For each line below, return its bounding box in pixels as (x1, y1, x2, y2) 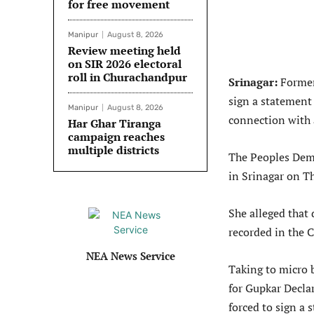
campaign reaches (68, 129, 165, 145)
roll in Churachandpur (68, 69, 187, 86)
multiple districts (68, 142, 159, 158)
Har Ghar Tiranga (68, 116, 161, 132)
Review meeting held (68, 43, 181, 59)
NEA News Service (86, 249, 175, 264)
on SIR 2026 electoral (68, 56, 182, 72)
